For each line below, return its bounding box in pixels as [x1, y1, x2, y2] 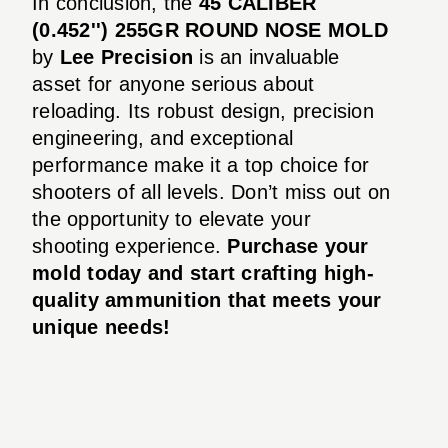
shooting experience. [32, 234, 228, 257]
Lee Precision [59, 45, 193, 68]
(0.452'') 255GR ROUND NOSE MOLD [32, 18, 388, 41]
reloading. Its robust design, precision [32, 99, 374, 122]
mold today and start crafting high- [32, 261, 374, 284]
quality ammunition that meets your [32, 288, 382, 311]
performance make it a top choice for [32, 153, 369, 176]
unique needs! [32, 315, 171, 338]
